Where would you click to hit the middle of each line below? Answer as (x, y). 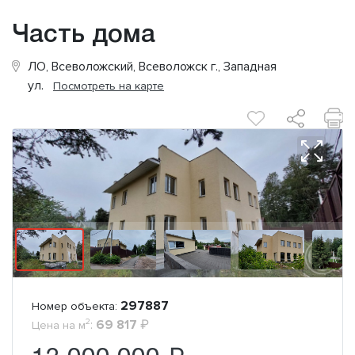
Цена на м (59, 325)
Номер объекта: (74, 306)
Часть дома (84, 36)
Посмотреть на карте (109, 86)
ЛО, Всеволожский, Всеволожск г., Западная (152, 67)
